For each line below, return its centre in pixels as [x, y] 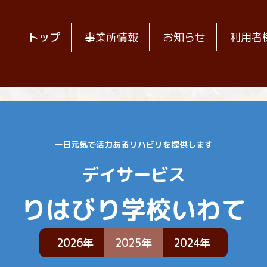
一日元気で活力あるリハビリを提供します [133, 144]
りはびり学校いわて [133, 209]
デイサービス [133, 174]
